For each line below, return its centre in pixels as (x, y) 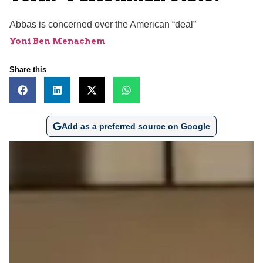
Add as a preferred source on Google (136, 126)
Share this (28, 69)
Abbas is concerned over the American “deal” (103, 24)
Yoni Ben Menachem (58, 41)
